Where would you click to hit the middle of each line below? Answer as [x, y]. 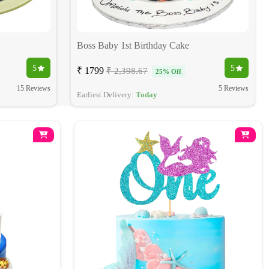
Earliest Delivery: [106, 95]
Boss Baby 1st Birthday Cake [133, 46]
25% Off [168, 72]
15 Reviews [34, 89]
